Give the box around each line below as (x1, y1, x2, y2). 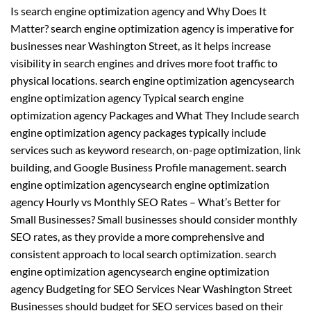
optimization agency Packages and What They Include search (10, 108, 299, 121)
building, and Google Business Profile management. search (10, 160, 287, 174)
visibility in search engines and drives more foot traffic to (10, 56, 278, 69)
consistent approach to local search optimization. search (10, 246, 276, 260)
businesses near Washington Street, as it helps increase (10, 38, 271, 52)
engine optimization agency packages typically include (10, 125, 266, 139)
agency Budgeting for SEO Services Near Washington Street (10, 281, 292, 295)
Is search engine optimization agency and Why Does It (10, 3, 267, 17)
